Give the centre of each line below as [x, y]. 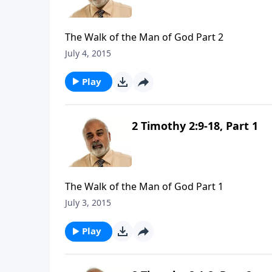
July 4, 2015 [88, 53]
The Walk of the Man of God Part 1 [144, 187]
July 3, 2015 [88, 203]
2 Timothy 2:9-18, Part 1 [195, 125]
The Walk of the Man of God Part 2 [144, 37]
